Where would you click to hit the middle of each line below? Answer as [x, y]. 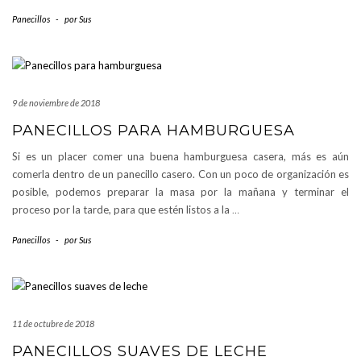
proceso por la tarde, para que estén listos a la [122, 209]
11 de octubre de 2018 [53, 323]
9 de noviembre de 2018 [56, 102]
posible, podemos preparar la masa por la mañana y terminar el [180, 191]
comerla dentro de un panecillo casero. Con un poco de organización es [180, 174]
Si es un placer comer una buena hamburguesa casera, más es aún [180, 156]
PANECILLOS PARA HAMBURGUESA [154, 130]
